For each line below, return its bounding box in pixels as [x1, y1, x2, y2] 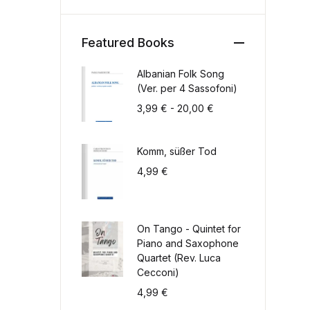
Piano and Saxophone [137, 237, 239, 249]
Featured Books [82, 35, 174, 50]
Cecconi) [137, 266, 179, 278]
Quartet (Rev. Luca [137, 252, 221, 264]
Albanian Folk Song [137, 68, 224, 80]
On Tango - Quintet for [137, 223, 241, 235]
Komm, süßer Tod [137, 145, 217, 157]
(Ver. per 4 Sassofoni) [137, 82, 237, 94]
